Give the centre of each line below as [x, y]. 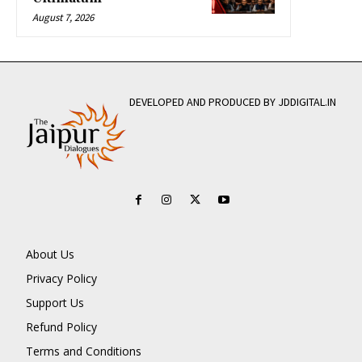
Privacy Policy [61, 278]
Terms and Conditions [84, 351]
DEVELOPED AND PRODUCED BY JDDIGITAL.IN [232, 102]
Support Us [55, 302]
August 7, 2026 [63, 18]
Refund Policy [61, 326]
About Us [50, 254]
